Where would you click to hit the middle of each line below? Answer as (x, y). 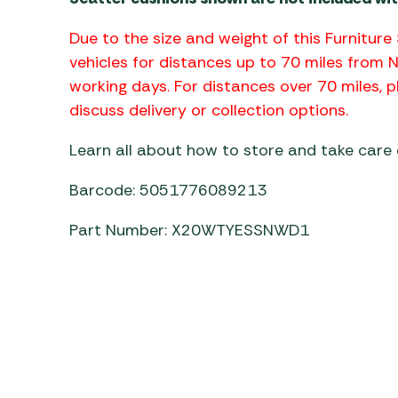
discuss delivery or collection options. (208, 110)
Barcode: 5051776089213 (167, 190)
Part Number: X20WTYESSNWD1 (189, 230)
